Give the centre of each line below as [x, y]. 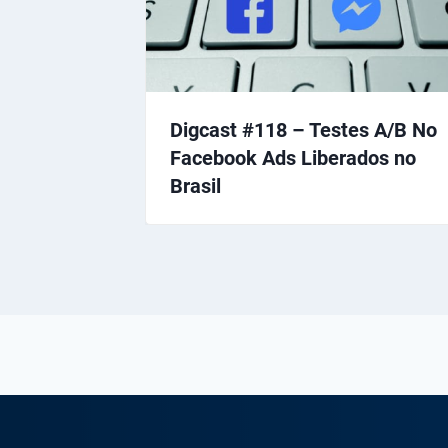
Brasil [195, 186]
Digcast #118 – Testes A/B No [303, 130]
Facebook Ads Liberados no [293, 158]
